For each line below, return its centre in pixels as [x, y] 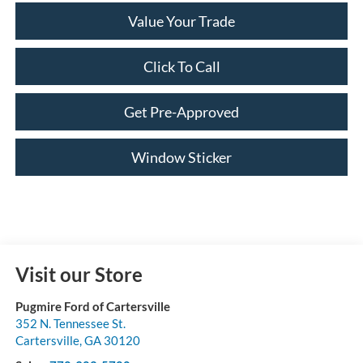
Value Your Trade [181, 21]
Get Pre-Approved [181, 112]
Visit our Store [79, 275]
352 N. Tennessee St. [70, 324]
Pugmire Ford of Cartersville [92, 307]
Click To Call [181, 67]
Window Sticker [181, 158]
